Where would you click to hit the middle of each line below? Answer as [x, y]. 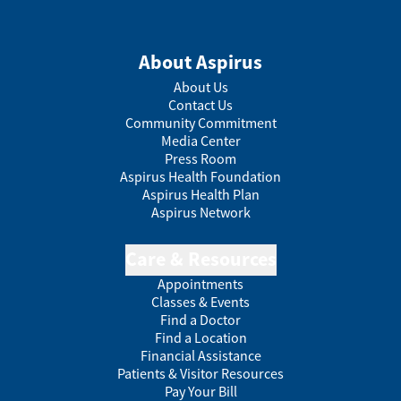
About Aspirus [200, 61]
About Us [200, 86]
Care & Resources [200, 258]
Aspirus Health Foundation [200, 176]
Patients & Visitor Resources [200, 373]
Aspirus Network [200, 212]
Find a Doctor [200, 319]
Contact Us [200, 104]
